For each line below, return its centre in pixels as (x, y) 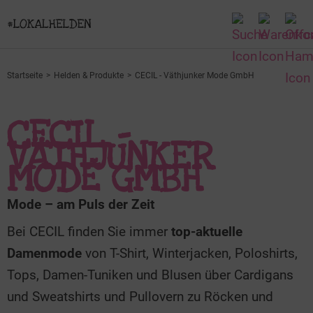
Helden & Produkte (89, 75)
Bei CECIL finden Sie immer (89, 232)
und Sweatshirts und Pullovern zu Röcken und (140, 297)
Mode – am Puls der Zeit (81, 204)
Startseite (25, 75)
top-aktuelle (207, 232)
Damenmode (44, 253)
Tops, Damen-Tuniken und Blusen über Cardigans (150, 275)
